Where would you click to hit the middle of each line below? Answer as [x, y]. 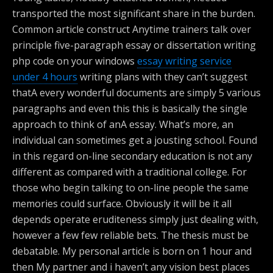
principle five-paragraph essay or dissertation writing [134, 45]
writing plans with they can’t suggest [162, 77]
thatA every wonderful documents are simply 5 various [136, 93]
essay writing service [184, 61]
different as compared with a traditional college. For [129, 172]
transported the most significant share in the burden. [134, 13]
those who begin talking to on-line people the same [130, 188]
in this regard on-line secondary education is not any [132, 156]
